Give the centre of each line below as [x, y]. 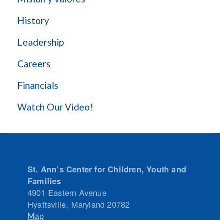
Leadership [41, 42]
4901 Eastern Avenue [70, 193]
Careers [34, 64]
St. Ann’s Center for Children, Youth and [107, 169]
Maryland [88, 205]
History [33, 20]
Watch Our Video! [55, 107]
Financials [38, 85]
